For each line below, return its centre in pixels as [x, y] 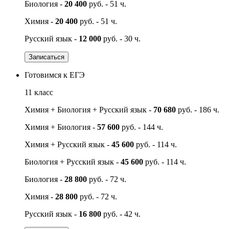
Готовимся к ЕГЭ [55, 75]
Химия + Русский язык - [68, 144]
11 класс [39, 92]
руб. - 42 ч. [121, 214]
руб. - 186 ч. [198, 109]
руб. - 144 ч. [141, 127]
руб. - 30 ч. [121, 38]
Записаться [47, 57]
